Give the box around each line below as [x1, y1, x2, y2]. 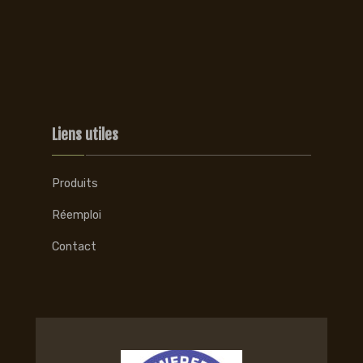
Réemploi [52, 207, 101, 222]
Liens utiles [52, 125, 118, 143]
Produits [52, 176, 98, 190]
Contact [52, 239, 96, 254]
